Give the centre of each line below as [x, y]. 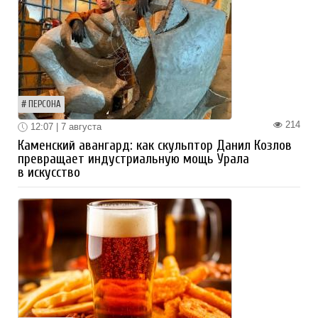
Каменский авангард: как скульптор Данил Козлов [155, 146]
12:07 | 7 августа [65, 126]
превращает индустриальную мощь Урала [133, 159]
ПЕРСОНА [45, 104]
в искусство [49, 173]
